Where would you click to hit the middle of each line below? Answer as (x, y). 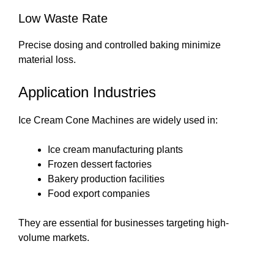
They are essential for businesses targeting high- (124, 223)
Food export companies (99, 194)
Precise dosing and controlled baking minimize (120, 45)
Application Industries (87, 92)
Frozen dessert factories (100, 165)
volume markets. (54, 238)
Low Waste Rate (63, 19)
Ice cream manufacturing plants (115, 150)
